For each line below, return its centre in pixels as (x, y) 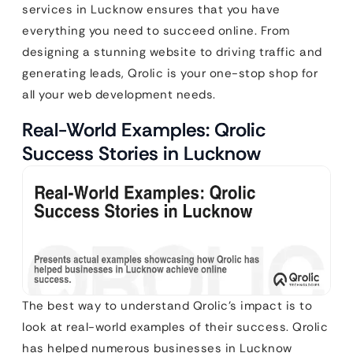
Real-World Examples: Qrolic (144, 130)
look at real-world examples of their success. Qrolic (175, 327)
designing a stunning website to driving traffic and (172, 52)
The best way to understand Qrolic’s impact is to (167, 305)
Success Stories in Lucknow (141, 154)
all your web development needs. (119, 95)
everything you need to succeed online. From (156, 31)
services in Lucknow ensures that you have (151, 10)
